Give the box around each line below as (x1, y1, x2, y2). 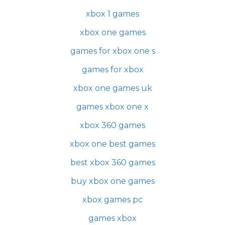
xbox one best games (70, 139, 155, 149)
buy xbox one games (70, 176, 155, 186)
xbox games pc (82, 195, 143, 204)
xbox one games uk (73, 83, 152, 93)
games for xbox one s (70, 46, 155, 56)
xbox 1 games (86, 9, 139, 19)
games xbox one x (76, 102, 149, 111)
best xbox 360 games (70, 158, 155, 167)
